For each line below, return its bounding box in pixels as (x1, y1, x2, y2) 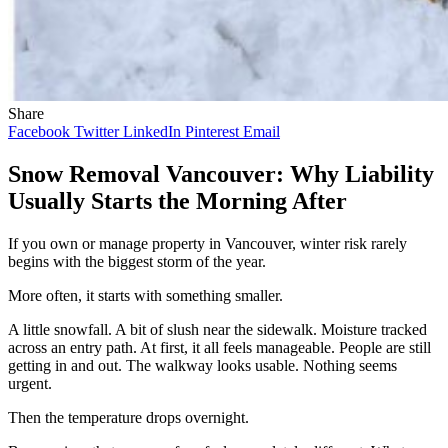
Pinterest (185, 122, 239, 140)
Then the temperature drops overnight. (8, 408, 249, 426)
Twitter (74, 122, 119, 140)
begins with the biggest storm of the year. (8, 252, 266, 270)
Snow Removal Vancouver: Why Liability (8, 160, 434, 187)
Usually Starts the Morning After (8, 187, 347, 214)
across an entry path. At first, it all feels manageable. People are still (8, 338, 431, 356)
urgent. (8, 374, 52, 392)
